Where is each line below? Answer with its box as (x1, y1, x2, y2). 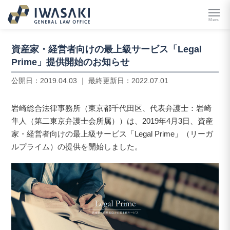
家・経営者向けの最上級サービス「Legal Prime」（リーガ (11, 129, 214, 138)
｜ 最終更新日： (77, 76, 132, 85)
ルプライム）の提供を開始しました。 (11, 142, 143, 151)
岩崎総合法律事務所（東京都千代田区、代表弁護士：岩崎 (11, 103, 212, 112)
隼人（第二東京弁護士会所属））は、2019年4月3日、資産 (11, 116, 214, 125)
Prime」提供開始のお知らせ (11, 57, 130, 67)
